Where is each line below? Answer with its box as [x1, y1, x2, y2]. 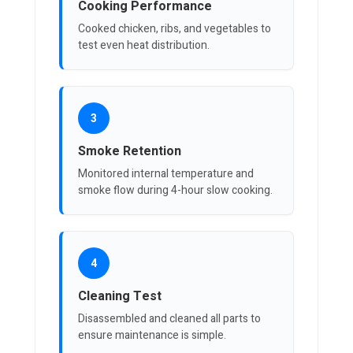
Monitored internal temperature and [78, 165, 254, 183]
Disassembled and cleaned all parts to [78, 310, 261, 328]
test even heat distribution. [78, 37, 210, 54]
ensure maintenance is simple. [78, 327, 226, 344]
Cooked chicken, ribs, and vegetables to [78, 20, 271, 38]
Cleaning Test [78, 287, 162, 307]
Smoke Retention [78, 142, 181, 162]
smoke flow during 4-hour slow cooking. [78, 182, 273, 199]
